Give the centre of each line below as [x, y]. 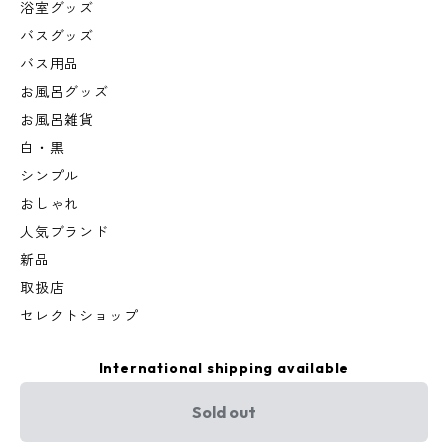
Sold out [224, 412]
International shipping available [224, 368]
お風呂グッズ [64, 92]
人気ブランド [64, 232]
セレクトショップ [79, 316]
